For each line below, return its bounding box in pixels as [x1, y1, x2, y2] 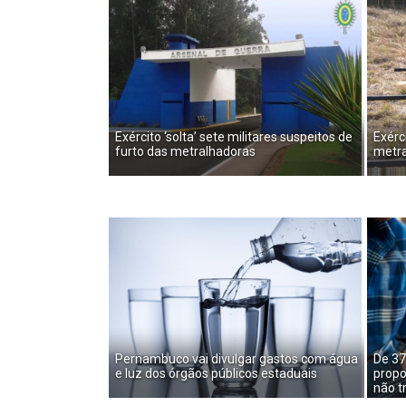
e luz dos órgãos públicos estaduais [115, 366, 317, 382]
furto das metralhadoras [115, 144, 256, 159]
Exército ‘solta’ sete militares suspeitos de [115, 130, 353, 145]
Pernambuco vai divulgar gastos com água [115, 352, 358, 367]
